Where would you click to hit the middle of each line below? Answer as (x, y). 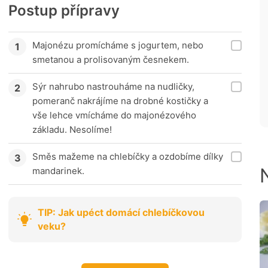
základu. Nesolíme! (72, 130)
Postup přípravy (64, 11)
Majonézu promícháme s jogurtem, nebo (118, 45)
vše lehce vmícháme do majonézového (114, 115)
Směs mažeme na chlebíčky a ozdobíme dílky (128, 157)
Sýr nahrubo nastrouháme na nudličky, (113, 87)
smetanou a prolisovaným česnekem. (111, 60)
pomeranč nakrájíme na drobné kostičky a (120, 101)
